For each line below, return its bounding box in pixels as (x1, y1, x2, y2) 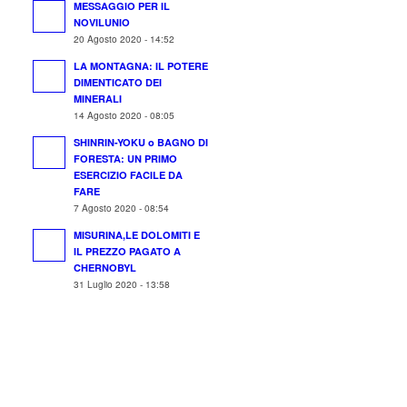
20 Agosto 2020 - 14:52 (74, 32, 175, 45)
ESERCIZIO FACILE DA (74, 168, 184, 182)
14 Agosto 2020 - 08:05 (74, 108, 175, 122)
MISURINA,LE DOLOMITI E (74, 228, 201, 242)
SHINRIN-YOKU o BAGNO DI (74, 135, 209, 149)
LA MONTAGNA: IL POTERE (74, 59, 209, 73)
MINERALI (74, 92, 123, 105)
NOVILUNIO (74, 15, 131, 29)
